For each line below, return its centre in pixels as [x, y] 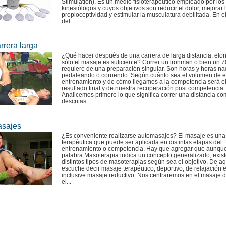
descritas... [76, 101]
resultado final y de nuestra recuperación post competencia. [143, 88]
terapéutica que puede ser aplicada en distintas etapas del [142, 142]
